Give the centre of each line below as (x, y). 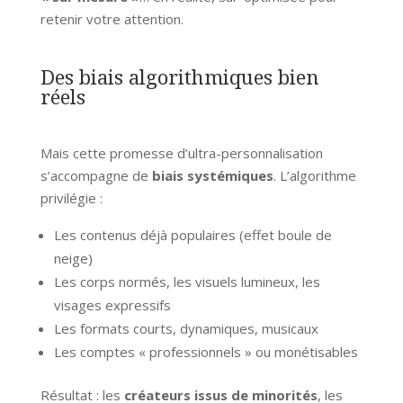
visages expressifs (112, 304)
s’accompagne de (96, 175)
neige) (73, 258)
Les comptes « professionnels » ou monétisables (206, 351)
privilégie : (71, 197)
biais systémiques (212, 175)
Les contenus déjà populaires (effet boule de (193, 234)
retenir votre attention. (112, 18)
